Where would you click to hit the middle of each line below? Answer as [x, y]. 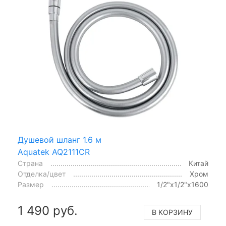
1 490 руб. [48, 211]
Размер [31, 184]
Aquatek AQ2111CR [54, 152]
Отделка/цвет [42, 174]
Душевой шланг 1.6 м [60, 140]
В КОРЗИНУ [172, 212]
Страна [30, 163]
